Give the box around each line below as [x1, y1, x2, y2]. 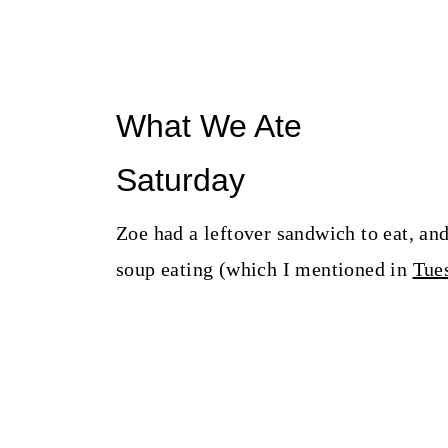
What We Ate [115, 108, 302, 144]
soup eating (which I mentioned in [115, 258, 413, 280]
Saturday [115, 162, 245, 198]
